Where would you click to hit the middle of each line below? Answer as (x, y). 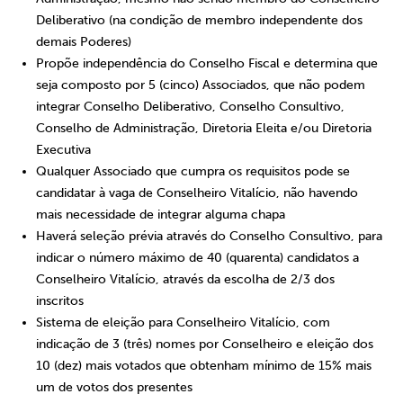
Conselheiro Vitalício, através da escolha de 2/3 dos (185, 279)
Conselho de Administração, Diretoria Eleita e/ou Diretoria (204, 128)
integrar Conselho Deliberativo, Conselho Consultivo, (190, 107)
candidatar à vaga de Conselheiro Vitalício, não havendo (197, 193)
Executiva (63, 150)
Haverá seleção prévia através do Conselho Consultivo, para (209, 236)
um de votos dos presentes (114, 387)
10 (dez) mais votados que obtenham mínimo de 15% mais (204, 366)
